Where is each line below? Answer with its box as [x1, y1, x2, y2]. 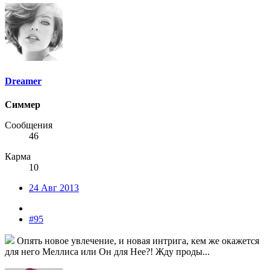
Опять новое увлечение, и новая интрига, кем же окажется [14, 236, 259, 246]
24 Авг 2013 [29, 183, 79, 193]
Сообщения [5, 120, 52, 131]
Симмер [5, 99, 40, 110]
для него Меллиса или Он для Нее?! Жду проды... [5, 246, 210, 257]
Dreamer [5, 75, 42, 86]
